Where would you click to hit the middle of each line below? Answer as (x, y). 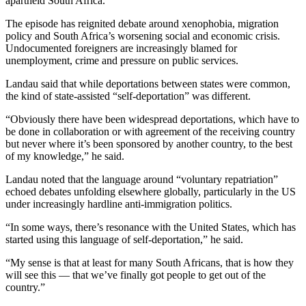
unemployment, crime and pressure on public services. (122, 61)
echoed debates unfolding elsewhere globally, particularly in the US (151, 192)
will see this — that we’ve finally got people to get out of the (136, 275)
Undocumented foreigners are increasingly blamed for (121, 48)
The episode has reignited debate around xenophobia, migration (142, 24)
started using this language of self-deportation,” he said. (126, 240)
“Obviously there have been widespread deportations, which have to (152, 120)
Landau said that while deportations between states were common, (148, 84)
